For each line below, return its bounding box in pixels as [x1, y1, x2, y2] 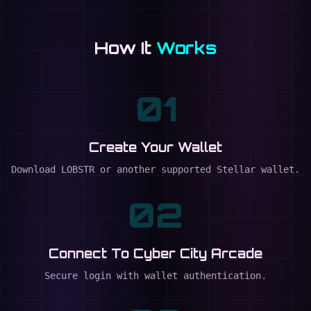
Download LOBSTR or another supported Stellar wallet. [11, 164, 300, 175]
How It [94, 37, 156, 58]
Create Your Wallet [89, 140, 222, 155]
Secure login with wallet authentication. [44, 270, 267, 281]
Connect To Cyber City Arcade [49, 246, 262, 261]
